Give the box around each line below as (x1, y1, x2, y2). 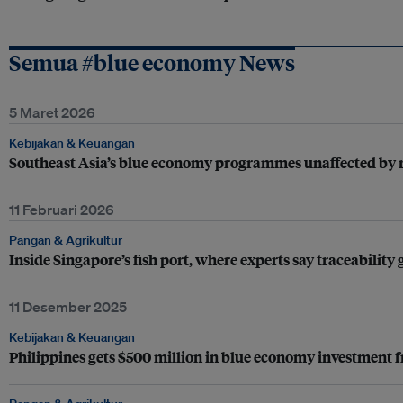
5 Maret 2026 (9, 103, 95, 121)
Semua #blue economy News (9, 48, 295, 76)
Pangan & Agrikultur (9, 232, 122, 248)
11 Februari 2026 (9, 201, 114, 219)
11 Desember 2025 (9, 298, 127, 316)
